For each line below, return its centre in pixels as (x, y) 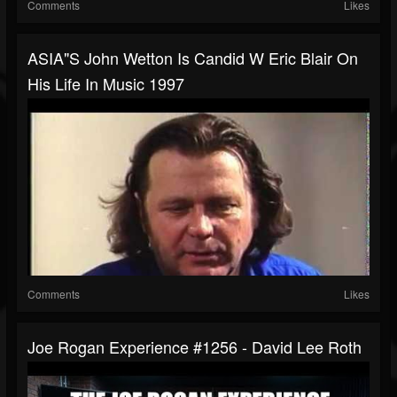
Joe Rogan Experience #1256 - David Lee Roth (195, 347)
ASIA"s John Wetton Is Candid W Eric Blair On (193, 58)
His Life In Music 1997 (106, 84)
